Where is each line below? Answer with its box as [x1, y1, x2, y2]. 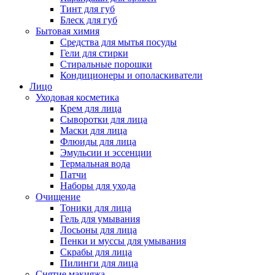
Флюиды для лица [60, 136, 136, 147]
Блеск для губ [60, 15, 117, 25]
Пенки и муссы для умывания [60, 236, 186, 246]
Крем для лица [60, 103, 122, 114]
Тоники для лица [60, 203, 131, 213]
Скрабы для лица [60, 247, 132, 257]
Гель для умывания [60, 214, 140, 224]
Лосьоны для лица [60, 225, 137, 235]
